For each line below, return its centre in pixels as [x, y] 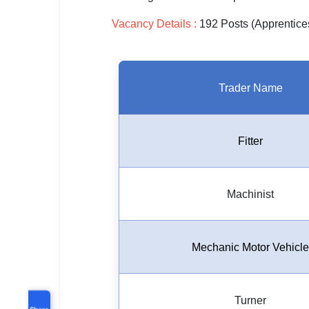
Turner [250, 300]
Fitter [250, 141]
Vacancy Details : [154, 24]
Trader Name [250, 88]
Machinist [250, 194]
